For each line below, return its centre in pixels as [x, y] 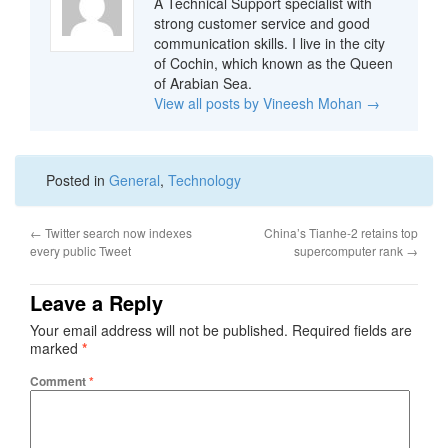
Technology [204, 180]
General [134, 180]
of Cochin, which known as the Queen [273, 63]
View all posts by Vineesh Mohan [260, 103]
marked [56, 348]
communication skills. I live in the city [269, 43]
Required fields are [352, 330]
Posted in [77, 180]
